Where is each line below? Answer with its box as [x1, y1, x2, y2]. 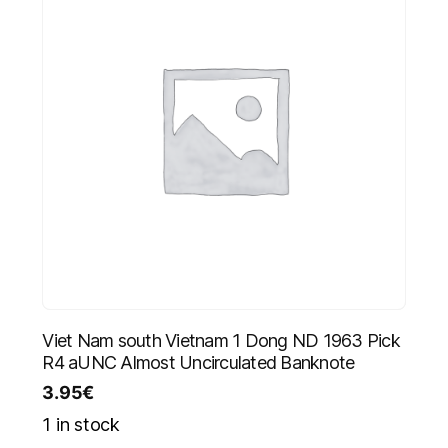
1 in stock [42, 413, 120, 435]
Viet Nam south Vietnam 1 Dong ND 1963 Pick [42, 329, 400, 351]
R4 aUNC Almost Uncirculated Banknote [42, 351, 355, 373]
